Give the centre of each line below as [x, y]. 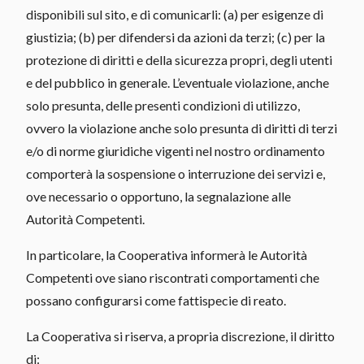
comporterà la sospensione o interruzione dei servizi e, [175, 173]
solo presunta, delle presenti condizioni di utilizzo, [163, 105]
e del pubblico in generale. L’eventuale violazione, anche [178, 82]
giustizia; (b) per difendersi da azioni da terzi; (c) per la [175, 37]
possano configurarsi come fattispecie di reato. [156, 300]
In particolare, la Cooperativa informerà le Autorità [167, 254]
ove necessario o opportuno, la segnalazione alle [158, 196]
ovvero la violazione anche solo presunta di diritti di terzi [182, 128]
